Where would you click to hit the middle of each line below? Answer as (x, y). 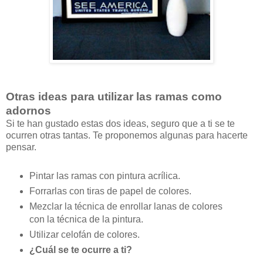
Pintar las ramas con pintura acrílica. (104, 176)
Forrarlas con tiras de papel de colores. (110, 191)
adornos (28, 111)
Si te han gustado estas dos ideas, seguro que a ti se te (120, 124)
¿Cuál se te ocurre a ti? (80, 249)
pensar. (21, 147)
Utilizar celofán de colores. (84, 234)
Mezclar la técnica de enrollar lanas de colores (126, 206)
